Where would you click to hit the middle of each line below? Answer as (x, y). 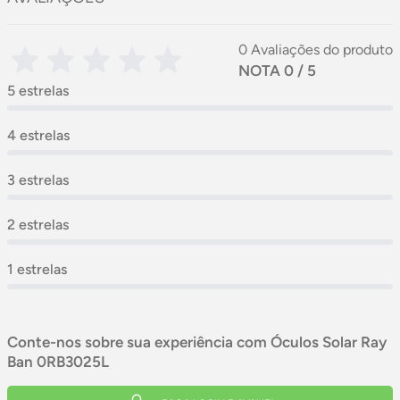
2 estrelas (38, 224)
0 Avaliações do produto (316, 49)
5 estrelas (38, 90)
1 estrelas (37, 269)
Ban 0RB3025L (58, 361)
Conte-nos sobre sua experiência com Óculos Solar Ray (197, 342)
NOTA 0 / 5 (277, 70)
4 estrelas (38, 135)
